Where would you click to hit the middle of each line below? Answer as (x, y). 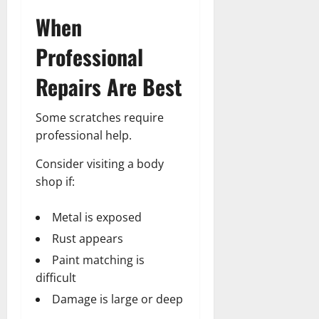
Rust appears (88, 238)
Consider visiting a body (100, 163)
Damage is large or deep (117, 299)
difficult (56, 277)
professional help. (84, 135)
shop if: (55, 181)
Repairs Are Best (109, 86)
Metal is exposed (97, 217)
